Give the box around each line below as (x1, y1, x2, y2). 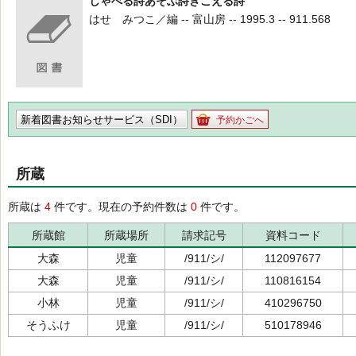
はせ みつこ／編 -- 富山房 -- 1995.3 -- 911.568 (89, 13, 331, 25)
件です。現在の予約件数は (51, 200, 191, 213)
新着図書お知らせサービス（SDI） (21, 114, 183, 126)
